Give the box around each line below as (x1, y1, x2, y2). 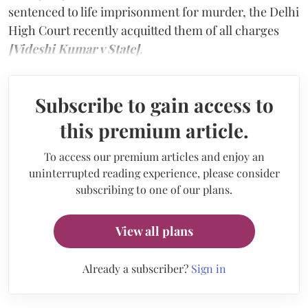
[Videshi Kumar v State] (8, 40, 140, 57)
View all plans (115, 222, 193, 239)
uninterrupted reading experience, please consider (28, 165, 280, 180)
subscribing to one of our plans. (76, 181, 232, 197)
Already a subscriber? (82, 261, 191, 276)
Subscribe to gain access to (34, 91, 274, 118)
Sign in (190, 261, 226, 276)
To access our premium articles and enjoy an (43, 148, 265, 164)
